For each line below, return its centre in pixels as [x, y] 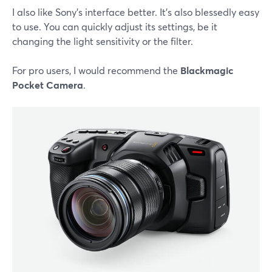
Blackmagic [207, 70]
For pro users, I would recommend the [96, 70]
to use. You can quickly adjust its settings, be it [115, 27]
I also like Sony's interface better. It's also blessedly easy [136, 12]
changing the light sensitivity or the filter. [103, 41]
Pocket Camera [48, 85]
